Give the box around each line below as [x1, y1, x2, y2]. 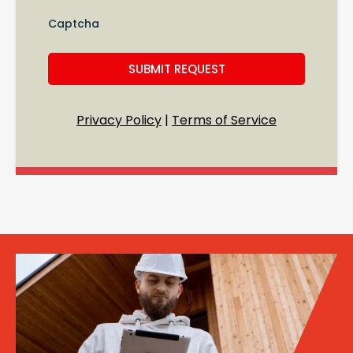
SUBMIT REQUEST [128, 60, 225, 77]
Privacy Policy [76, 110, 162, 129]
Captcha [48, 15, 99, 32]
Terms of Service [172, 110, 277, 129]
